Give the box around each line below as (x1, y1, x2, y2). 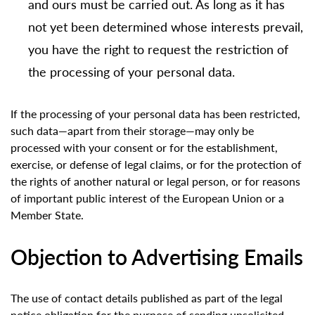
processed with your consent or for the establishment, (11, 139, 278, 156)
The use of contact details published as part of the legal (11, 290, 283, 307)
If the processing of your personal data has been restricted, (11, 105, 300, 122)
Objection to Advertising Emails (11, 242, 303, 272)
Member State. (11, 207, 84, 224)
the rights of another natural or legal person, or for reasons (11, 173, 300, 190)
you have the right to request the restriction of (28, 40, 288, 58)
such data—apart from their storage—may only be (11, 122, 254, 139)
